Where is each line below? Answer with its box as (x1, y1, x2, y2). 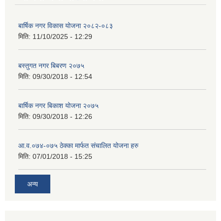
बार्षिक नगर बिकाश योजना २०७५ (18, 101, 99, 110)
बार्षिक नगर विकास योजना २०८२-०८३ (18, 21, 113, 30)
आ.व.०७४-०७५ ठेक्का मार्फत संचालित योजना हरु (18, 141, 139, 149)
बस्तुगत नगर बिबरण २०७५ (18, 61, 84, 70)
